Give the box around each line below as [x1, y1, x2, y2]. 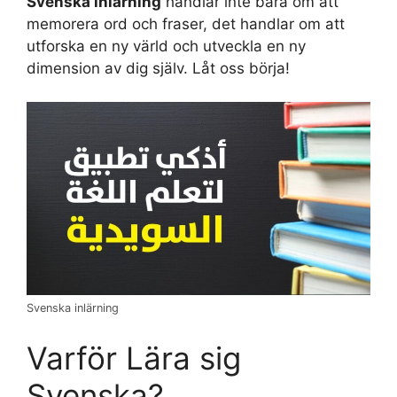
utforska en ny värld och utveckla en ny [27, 36, 306, 55]
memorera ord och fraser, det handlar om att [27, 14, 345, 33]
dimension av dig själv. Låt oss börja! [27, 58, 290, 77]
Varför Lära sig [27, 339, 241, 377]
